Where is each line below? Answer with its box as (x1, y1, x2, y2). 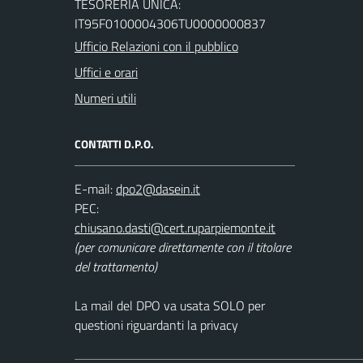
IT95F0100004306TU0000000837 (75, 14, 266, 34)
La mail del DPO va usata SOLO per (75, 296, 265, 316)
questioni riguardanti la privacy (75, 315, 238, 335)
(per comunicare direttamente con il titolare (75, 237, 291, 258)
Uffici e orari (75, 62, 138, 83)
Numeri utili (75, 88, 136, 109)
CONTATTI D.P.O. (75, 135, 154, 153)
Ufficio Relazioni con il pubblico (75, 36, 238, 57)
